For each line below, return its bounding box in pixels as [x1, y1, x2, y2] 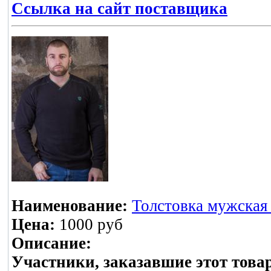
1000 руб [55, 215, 123, 234]
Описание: [11, 234, 91, 253]
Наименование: [11, 197, 128, 215]
